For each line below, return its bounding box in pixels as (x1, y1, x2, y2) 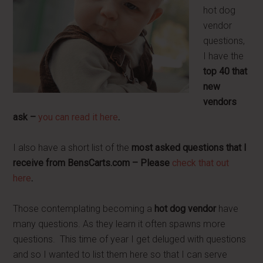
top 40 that (203, 66, 248, 77)
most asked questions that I (131, 142, 247, 153)
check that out (172, 157, 230, 168)
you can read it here (38, 112, 119, 123)
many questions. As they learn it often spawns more (13, 218, 226, 230)
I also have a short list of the (13, 142, 132, 153)
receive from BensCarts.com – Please (13, 157, 173, 168)
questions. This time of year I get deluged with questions (13, 234, 247, 245)
